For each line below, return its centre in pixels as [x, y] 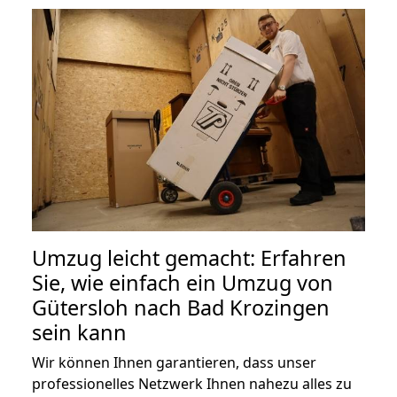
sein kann [79, 332]
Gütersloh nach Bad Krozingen [181, 307]
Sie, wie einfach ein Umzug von [183, 282]
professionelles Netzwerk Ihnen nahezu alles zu [192, 383]
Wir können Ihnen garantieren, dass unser [174, 362]
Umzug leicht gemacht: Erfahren [189, 257]
